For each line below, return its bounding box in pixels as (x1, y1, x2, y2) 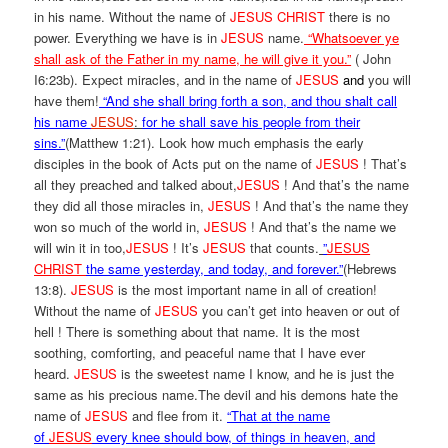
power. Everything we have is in (34, 28, 222, 47)
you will (368, 70, 412, 89)
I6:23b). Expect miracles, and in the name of (34, 70, 297, 89)
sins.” (34, 133, 66, 152)
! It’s (173, 238, 200, 257)
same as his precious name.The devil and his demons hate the (34, 385, 399, 404)
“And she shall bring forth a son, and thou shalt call (99, 91, 398, 110)
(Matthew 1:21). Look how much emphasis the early (65, 133, 365, 152)
